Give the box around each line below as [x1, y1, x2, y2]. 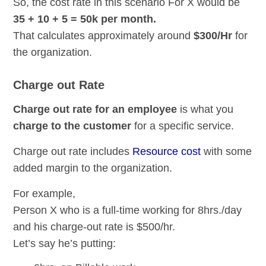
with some [201, 145, 252, 158]
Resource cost [132, 145, 201, 158]
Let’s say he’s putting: [13, 237, 116, 250]
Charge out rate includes [13, 145, 133, 158]
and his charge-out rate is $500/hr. [13, 221, 176, 233]
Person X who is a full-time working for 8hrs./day [13, 204, 242, 217]
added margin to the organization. [13, 162, 173, 175]
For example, [13, 188, 76, 200]
